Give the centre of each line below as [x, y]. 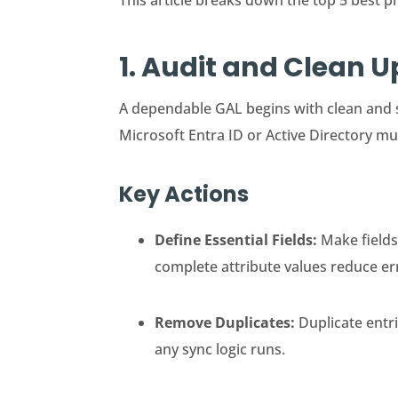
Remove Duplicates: [227, 323]
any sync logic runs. [220, 350]
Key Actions [184, 195]
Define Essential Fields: [238, 240]
